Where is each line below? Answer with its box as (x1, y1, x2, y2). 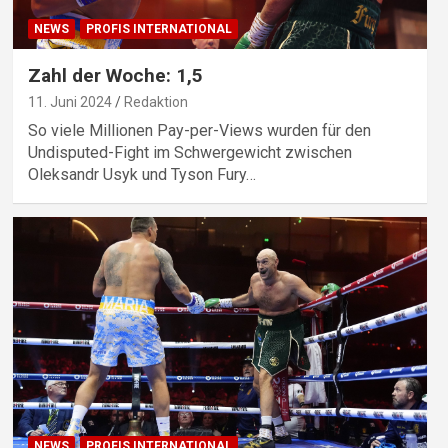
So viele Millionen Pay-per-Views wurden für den (27, 121, 371, 141)
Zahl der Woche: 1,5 (27, 64, 203, 88)
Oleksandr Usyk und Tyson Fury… (27, 165, 256, 185)
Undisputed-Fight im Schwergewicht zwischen (27, 143, 352, 163)
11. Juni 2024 (27, 94, 112, 111)
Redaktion (123, 94, 188, 111)
